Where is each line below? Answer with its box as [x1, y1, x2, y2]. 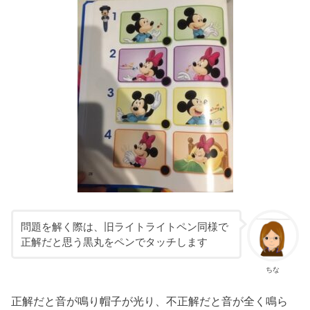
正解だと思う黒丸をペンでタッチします [20, 236, 208, 248]
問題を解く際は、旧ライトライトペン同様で [20, 221, 228, 232]
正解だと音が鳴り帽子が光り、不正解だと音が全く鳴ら [11, 295, 289, 308]
